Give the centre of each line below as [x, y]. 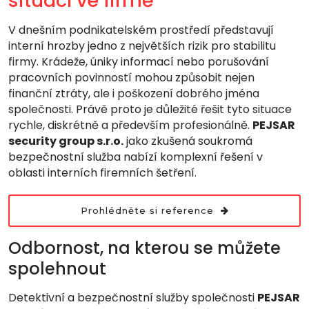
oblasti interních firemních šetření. [102, 173]
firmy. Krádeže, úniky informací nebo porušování [139, 62]
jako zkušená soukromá [188, 141]
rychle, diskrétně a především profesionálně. [130, 125]
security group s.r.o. [66, 141]
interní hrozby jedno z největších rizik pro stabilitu [142, 46]
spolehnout [57, 269]
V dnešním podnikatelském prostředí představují [141, 30]
